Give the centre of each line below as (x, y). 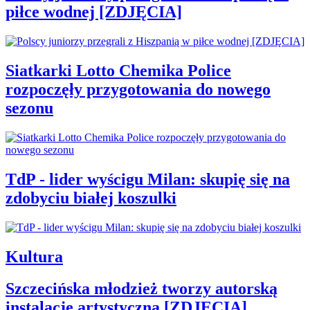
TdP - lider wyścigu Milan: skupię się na (148, 179)
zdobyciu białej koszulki (91, 198)
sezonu (29, 108)
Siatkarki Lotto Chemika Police (118, 70)
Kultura (34, 256)
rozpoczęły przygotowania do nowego (138, 89)
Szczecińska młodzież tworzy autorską (142, 289)
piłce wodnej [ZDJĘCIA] (94, 12)
